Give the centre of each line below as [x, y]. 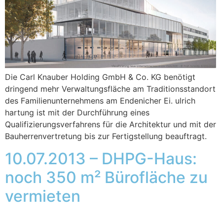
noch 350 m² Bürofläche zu [106, 177]
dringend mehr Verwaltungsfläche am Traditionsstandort [110, 89]
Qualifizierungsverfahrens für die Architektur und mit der [110, 125]
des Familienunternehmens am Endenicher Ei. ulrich [100, 101]
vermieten [43, 196]
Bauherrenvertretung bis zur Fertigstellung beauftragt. [106, 136]
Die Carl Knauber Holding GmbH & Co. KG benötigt [100, 77]
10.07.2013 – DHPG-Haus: [101, 158]
